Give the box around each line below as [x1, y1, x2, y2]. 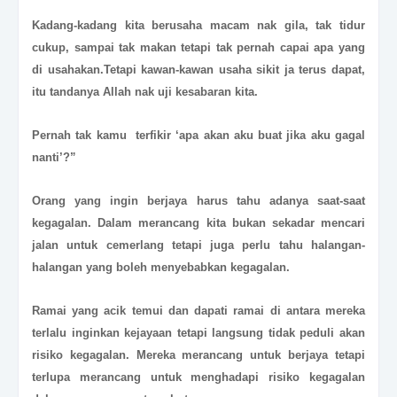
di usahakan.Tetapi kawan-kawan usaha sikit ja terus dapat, [32, 63, 365, 77]
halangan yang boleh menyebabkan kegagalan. [32, 261, 290, 275]
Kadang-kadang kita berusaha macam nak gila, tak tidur [32, 19, 365, 33]
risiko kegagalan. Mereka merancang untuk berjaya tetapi [32, 348, 365, 362]
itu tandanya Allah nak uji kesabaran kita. [32, 85, 258, 99]
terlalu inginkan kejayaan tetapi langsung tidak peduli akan [32, 326, 365, 340]
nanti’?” [32, 151, 76, 165]
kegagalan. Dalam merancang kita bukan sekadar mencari [32, 216, 365, 230]
